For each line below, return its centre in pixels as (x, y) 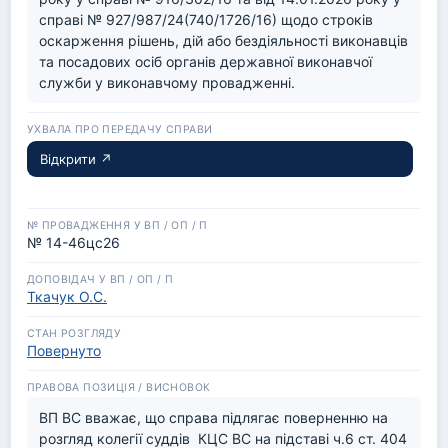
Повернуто (64, 350)
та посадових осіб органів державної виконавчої (205, 61)
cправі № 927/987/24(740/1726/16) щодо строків (206, 19)
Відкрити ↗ (76, 159)
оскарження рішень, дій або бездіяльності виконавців (223, 40)
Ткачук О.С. (67, 296)
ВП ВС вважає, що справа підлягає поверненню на (213, 417)
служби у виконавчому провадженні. (167, 82)
